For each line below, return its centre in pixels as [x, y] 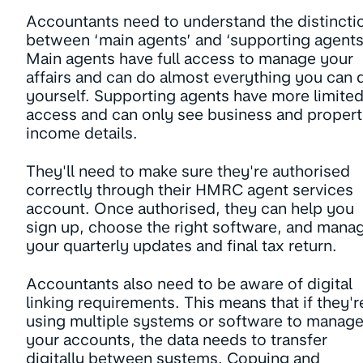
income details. [82, 134]
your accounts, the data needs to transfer [177, 340]
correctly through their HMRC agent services [190, 190]
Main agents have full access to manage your [190, 59]
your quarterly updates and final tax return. [181, 246]
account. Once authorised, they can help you [190, 209]
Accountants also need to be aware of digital [189, 284]
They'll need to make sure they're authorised [188, 172]
